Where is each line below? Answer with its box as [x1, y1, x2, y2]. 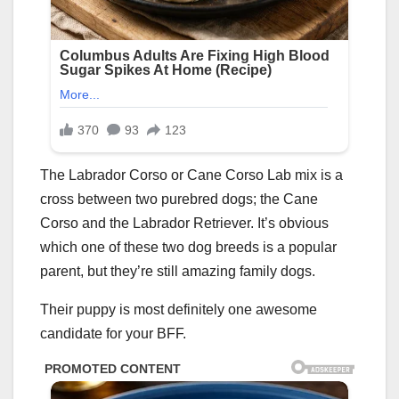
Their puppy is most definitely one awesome [40, 302, 317, 318]
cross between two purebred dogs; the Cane [40, 191, 318, 208]
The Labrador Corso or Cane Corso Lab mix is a [40, 167, 343, 183]
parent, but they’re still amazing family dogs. [40, 264, 315, 280]
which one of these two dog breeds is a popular [40, 240, 337, 256]
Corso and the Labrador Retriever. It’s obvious [40, 216, 329, 232]
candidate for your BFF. [40, 326, 186, 342]
